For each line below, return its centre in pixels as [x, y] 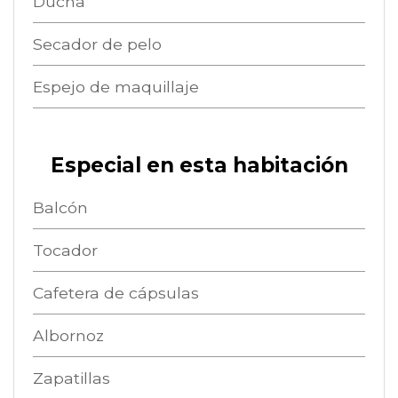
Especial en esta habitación [199, 165]
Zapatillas [71, 378]
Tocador [65, 250]
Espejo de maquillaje [115, 86]
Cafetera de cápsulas [115, 292]
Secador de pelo [97, 44]
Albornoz [68, 335]
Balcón [60, 207]
